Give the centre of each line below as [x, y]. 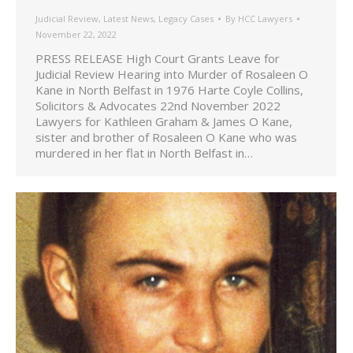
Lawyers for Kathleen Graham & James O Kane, [164, 121]
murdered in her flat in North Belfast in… [144, 152]
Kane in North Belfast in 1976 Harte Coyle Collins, [169, 89]
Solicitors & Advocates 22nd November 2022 [158, 105]
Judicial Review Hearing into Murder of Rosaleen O [172, 74]
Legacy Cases [186, 18]
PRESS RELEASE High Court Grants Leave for [158, 58]
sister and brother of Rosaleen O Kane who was [166, 137]
